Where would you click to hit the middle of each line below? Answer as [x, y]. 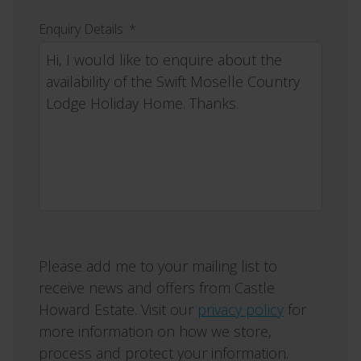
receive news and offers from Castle [157, 288]
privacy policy [241, 309]
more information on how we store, [155, 331]
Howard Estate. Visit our [118, 309]
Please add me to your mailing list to [158, 266]
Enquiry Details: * [87, 29]
